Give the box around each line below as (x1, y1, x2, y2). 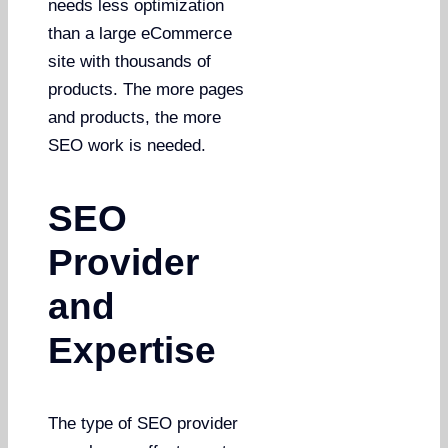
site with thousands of (48, 51, 212, 71)
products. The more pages (48, 79, 245, 99)
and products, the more (48, 107, 222, 127)
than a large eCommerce (48, 23, 233, 43)
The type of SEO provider (48, 413, 239, 433)
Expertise (48, 329, 217, 371)
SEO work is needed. (48, 135, 207, 155)
